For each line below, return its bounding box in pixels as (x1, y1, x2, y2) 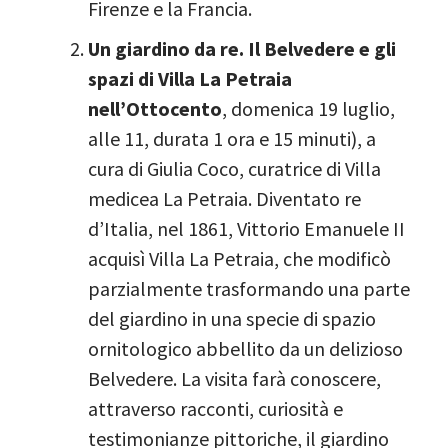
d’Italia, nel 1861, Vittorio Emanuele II (88, 215, 405, 241)
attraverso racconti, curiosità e (88, 395, 343, 421)
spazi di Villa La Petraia (88, 65, 292, 91)
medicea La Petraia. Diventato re (88, 185, 361, 211)
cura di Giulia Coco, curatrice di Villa (88, 155, 381, 181)
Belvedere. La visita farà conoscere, (88, 365, 381, 391)
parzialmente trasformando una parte (88, 275, 410, 301)
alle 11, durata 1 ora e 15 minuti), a (88, 125, 376, 151)
